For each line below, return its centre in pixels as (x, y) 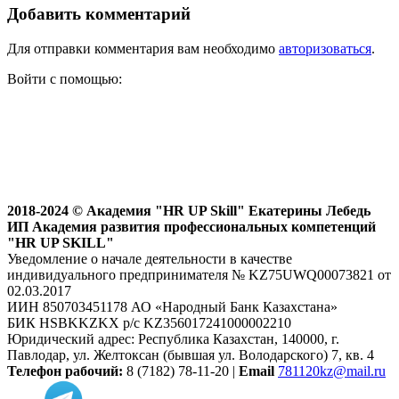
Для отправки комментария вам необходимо (143, 48)
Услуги (145, 180)
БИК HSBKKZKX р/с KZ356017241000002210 (149, 322)
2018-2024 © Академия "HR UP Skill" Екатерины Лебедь (189, 210)
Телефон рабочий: (65, 370)
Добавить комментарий (99, 14)
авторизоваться (325, 48)
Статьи (191, 180)
